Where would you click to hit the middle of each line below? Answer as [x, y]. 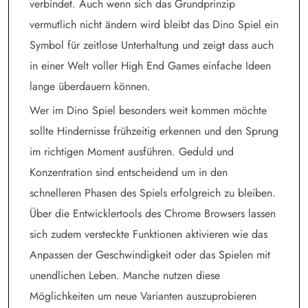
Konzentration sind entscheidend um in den [129, 172]
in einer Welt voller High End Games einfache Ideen [150, 65]
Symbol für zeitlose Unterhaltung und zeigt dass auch [152, 45]
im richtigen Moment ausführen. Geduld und [132, 151]
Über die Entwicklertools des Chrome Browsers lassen [153, 213]
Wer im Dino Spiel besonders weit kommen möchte [148, 110]
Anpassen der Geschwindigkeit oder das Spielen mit [150, 254]
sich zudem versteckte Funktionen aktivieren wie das [148, 234]
